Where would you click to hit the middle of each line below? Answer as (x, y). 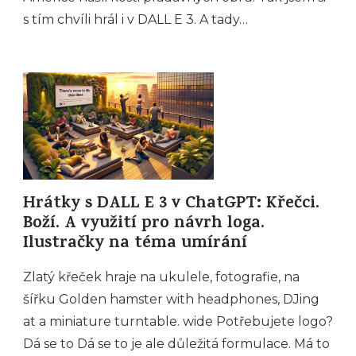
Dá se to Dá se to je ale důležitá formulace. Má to (176, 344)
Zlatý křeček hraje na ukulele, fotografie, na (161, 277)
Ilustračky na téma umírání (135, 245)
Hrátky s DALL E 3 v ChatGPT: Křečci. (171, 205)
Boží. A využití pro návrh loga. (144, 225)
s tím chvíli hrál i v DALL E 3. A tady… (135, 19)
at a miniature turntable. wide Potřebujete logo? (178, 322)
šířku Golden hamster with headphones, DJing (171, 300)
